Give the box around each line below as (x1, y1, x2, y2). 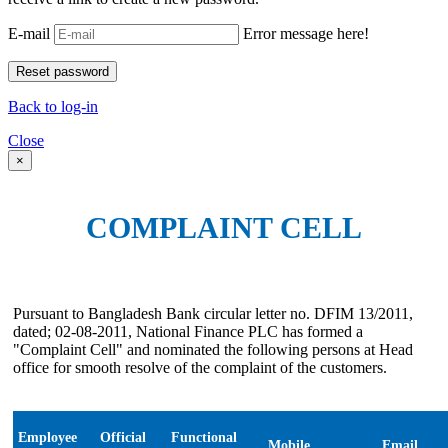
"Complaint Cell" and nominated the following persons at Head (13, 341, 413, 359)
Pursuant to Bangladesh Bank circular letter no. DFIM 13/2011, (13, 305, 413, 323)
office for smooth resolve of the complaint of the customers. (13, 359, 387, 377)
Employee (18, 430, 77, 446)
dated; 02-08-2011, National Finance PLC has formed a (13, 323, 363, 341)
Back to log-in (8, 97, 98, 115)
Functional (171, 430, 237, 446)
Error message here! (243, 24, 369, 42)
